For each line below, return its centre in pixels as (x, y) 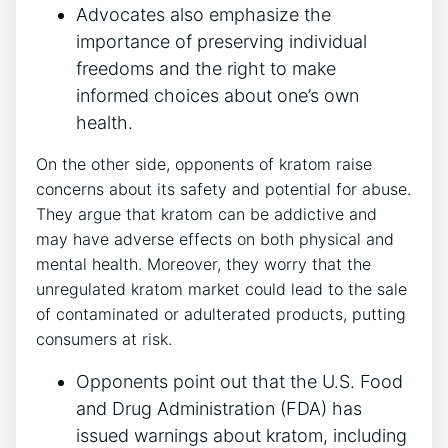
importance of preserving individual (221, 42)
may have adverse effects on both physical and (215, 239)
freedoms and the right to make (206, 69)
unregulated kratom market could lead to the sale (221, 289)
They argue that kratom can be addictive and (206, 214)
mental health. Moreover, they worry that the (203, 264)
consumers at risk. (104, 339)
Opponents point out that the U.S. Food (239, 382)
